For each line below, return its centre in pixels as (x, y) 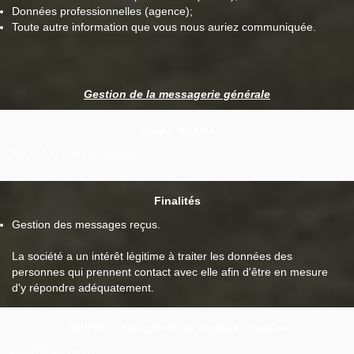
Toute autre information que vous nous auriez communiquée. (164, 27)
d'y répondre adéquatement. (83, 288)
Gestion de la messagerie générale (177, 94)
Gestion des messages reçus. (86, 224)
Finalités (177, 201)
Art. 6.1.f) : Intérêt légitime (77, 153)
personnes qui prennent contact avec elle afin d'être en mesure (170, 272)
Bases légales (177, 130)
